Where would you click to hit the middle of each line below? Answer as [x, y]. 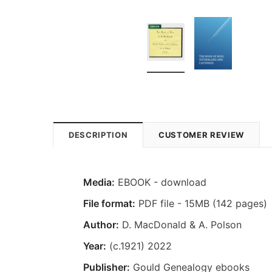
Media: [99, 182]
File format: [109, 203]
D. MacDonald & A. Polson [180, 224]
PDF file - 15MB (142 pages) [201, 203]
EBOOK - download [161, 182]
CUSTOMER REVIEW [201, 134]
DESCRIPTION [98, 134]
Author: [101, 224]
